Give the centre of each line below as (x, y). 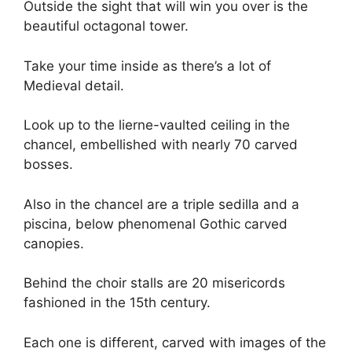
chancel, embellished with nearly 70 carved (161, 145)
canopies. (54, 243)
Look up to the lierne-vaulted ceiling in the (157, 125)
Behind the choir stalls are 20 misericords (154, 283)
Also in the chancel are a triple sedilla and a (161, 204)
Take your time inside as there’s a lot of (147, 66)
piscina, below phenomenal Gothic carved (156, 224)
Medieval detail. (74, 85)
